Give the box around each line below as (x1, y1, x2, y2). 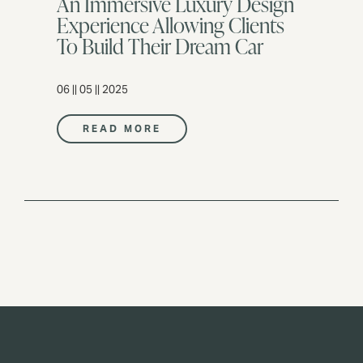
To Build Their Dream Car (57, 32, 263, 61)
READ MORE (83, 122, 161, 135)
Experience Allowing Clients (57, 11, 284, 40)
